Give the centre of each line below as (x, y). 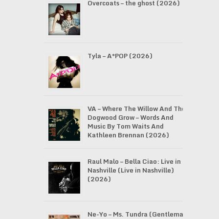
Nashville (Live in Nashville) (131, 170)
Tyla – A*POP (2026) (120, 56)
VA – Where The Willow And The (136, 109)
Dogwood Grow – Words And (130, 117)
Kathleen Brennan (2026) (128, 135)
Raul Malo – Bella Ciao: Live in (134, 161)
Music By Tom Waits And (125, 126)
